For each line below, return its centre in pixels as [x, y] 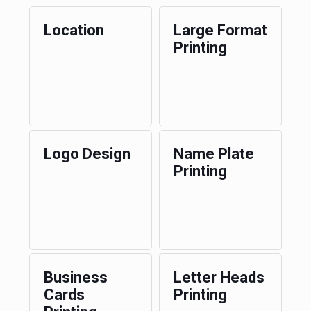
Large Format [220, 30]
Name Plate [213, 154]
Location [74, 30]
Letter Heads [219, 277]
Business [75, 277]
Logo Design [87, 154]
